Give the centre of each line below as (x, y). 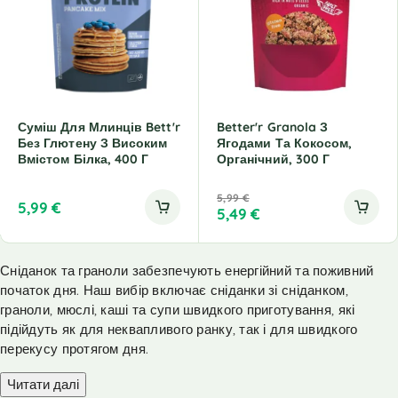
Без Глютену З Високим (93, 143)
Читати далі (43, 384)
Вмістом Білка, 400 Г (84, 159)
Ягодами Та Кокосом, (285, 143)
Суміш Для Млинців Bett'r (99, 127)
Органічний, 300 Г (274, 159)
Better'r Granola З (273, 127)
